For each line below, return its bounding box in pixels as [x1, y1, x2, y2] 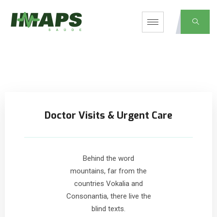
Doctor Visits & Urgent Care [45, 109, 172, 122]
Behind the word [83, 154, 134, 163]
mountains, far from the [70, 167, 147, 175]
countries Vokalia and [74, 179, 143, 188]
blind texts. [92, 204, 125, 213]
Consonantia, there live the [66, 192, 151, 201]
